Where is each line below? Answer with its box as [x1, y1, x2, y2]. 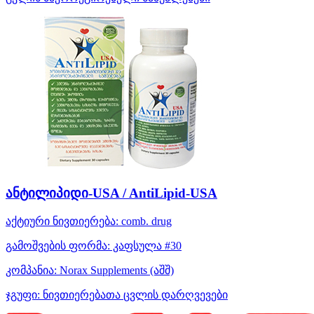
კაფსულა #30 [110, 239, 182, 252]
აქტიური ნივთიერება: [6, 214, 118, 227]
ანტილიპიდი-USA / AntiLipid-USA [6, 186, 217, 201]
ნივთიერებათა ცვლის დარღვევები [40, 288, 228, 301]
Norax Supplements [60, 264, 147, 276]
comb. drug [121, 214, 172, 227]
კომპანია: [6, 264, 57, 276]
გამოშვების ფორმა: [6, 239, 110, 252]
